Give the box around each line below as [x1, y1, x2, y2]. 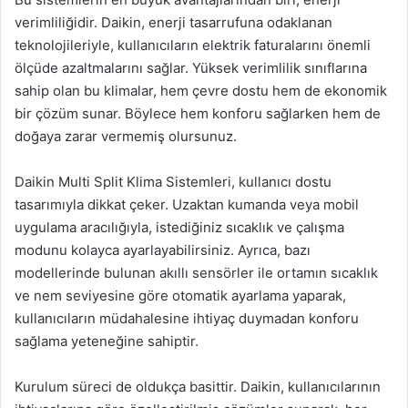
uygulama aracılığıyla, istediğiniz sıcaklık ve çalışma [15, 219, 344, 236]
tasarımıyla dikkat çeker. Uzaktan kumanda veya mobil [15, 196, 359, 213]
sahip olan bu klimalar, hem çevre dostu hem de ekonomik [15, 82, 387, 99]
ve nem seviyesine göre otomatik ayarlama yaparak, [15, 287, 346, 304]
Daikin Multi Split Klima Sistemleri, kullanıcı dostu [15, 173, 331, 190]
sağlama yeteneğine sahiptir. [15, 332, 199, 350]
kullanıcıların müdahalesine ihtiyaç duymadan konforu [15, 310, 359, 327]
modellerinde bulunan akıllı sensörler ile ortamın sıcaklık [15, 264, 378, 281]
